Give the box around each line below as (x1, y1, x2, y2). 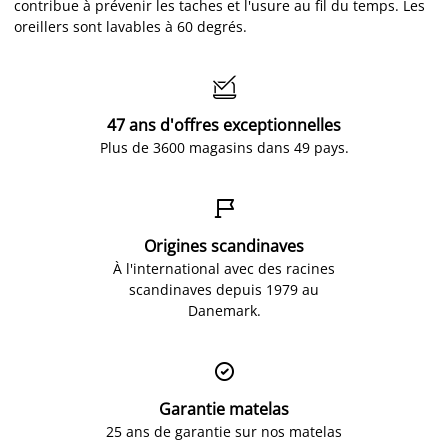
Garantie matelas (159, 398, 289, 421)
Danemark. (187, 301, 261, 321)
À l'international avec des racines (113, 259, 335, 279)
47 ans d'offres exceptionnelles (107, 114, 341, 137)
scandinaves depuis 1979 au (129, 280, 319, 300)
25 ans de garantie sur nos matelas (106, 422, 342, 442)
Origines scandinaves (144, 235, 304, 258)
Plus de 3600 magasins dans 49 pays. (99, 138, 349, 158)
